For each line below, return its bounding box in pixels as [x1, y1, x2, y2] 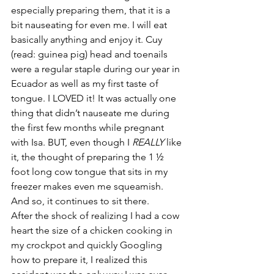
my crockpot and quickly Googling [11, 239, 165, 251]
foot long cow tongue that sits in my [11, 166, 170, 177]
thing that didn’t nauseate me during [11, 107, 172, 119]
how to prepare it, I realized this [11, 254, 150, 265]
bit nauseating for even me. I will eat [11, 19, 169, 31]
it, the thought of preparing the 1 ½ [11, 151, 166, 163]
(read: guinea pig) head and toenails [11, 48, 170, 60]
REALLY [132, 136, 164, 148]
